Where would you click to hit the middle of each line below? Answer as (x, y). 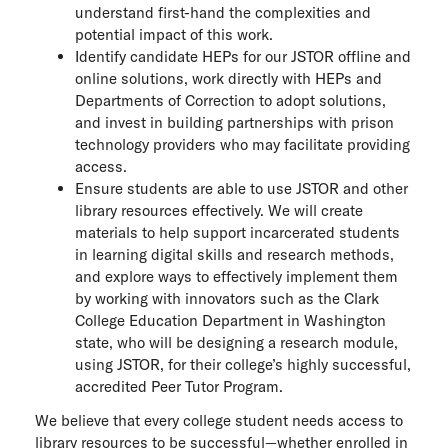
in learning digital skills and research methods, (234, 254)
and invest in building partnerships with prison (234, 122)
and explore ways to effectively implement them (236, 276)
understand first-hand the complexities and (223, 12)
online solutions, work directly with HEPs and (228, 78)
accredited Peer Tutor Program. (179, 386)
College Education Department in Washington (230, 320)
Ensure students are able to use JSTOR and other (241, 188)
